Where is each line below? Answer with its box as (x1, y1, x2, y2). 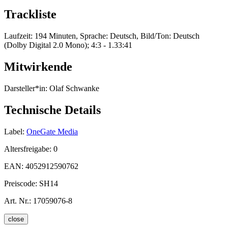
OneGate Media (26, 127, 78, 136)
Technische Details (4, 103, 101, 117)
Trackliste (4, 8, 56, 21)
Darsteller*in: (4, 83, 47, 93)
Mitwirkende (4, 60, 72, 74)
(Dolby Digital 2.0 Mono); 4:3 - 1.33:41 (4, 41, 132, 50)
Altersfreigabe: (4, 144, 53, 153)
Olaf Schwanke (47, 83, 99, 93)
